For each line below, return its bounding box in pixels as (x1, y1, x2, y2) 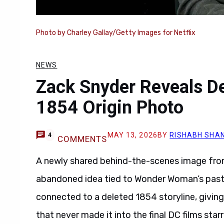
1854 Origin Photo (36, 97, 183, 118)
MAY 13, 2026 (107, 131, 157, 139)
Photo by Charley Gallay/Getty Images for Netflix (36, 28, 195, 37)
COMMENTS (57, 134, 107, 144)
